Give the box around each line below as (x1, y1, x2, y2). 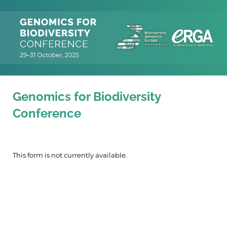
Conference (13, 106, 81, 121)
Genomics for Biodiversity (13, 89, 161, 104)
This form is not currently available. (13, 150, 127, 159)
